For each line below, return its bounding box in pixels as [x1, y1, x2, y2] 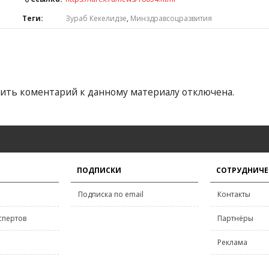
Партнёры [217, 213, 253, 223]
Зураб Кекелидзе [65, 13, 127, 23]
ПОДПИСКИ [77, 165, 121, 175]
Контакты [217, 189, 250, 199]
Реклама [217, 237, 247, 247]
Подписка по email [78, 189, 144, 199]
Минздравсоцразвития [130, 13, 212, 23]
